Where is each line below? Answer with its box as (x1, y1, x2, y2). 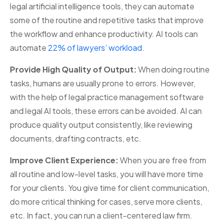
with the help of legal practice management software (10, 91, 204, 102)
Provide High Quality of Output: (10, 64, 137, 74)
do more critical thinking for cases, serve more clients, (10, 196, 202, 207)
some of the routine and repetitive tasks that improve (10, 14, 204, 25)
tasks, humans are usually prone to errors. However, (10, 77, 195, 88)
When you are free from (118, 154, 206, 165)
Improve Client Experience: (10, 154, 118, 165)
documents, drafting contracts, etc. (10, 133, 143, 144)
